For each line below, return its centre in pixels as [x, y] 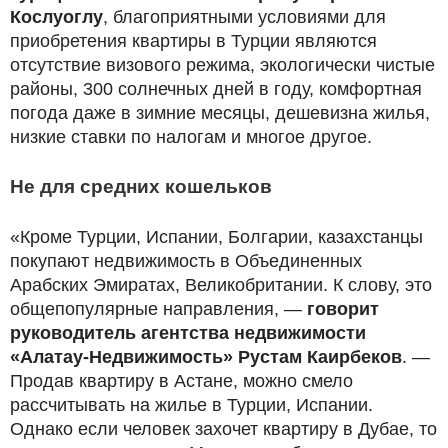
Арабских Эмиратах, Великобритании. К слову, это [221, 284]
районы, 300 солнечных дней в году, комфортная [216, 88]
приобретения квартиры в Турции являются [193, 40]
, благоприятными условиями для [244, 16]
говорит [343, 308]
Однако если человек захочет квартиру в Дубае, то [223, 428]
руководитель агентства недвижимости [188, 332]
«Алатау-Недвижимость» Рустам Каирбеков [206, 356]
